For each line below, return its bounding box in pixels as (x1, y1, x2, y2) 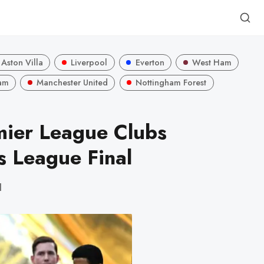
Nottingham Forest (136, 77, 207, 89)
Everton (135, 56, 164, 68)
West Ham (192, 56, 232, 68)
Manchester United (36, 77, 108, 89)
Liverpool (71, 56, 108, 68)
